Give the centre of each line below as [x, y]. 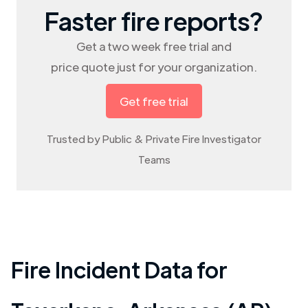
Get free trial [154, 101]
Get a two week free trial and [154, 46]
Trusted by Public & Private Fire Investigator [154, 139]
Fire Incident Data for [119, 269]
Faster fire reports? [154, 20]
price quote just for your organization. [154, 67]
